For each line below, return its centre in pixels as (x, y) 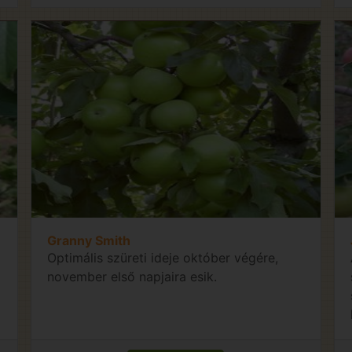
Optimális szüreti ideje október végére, (163, 257)
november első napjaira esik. (132, 276)
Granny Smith (89, 240)
